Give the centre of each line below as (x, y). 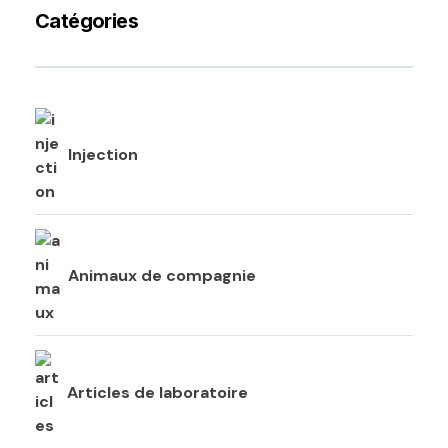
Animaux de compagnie (162, 276)
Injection (103, 155)
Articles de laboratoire (157, 393)
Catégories (86, 21)
